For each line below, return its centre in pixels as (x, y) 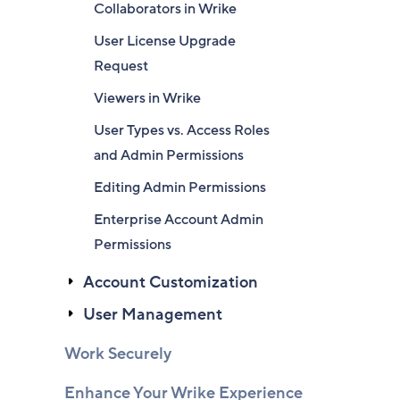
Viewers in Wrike (147, 98)
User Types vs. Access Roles (182, 130)
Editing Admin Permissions (180, 187)
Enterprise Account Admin (179, 220)
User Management (153, 314)
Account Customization (171, 282)
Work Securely (118, 354)
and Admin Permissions (169, 155)
